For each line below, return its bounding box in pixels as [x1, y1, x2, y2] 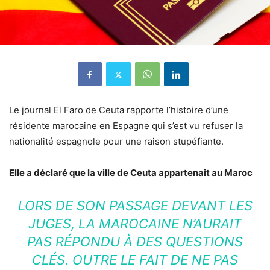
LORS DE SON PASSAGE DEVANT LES [17, 198, 253, 214]
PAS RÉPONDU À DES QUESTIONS [27, 234, 243, 250]
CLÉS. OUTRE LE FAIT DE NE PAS [32, 252, 238, 268]
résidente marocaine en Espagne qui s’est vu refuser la [9, 120, 243, 132]
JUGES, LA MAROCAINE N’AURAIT [28, 216, 242, 232]
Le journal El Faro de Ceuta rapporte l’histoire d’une [9, 104, 228, 116]
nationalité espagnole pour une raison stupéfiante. [9, 136, 224, 148]
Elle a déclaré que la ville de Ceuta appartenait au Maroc [9, 167, 253, 179]
